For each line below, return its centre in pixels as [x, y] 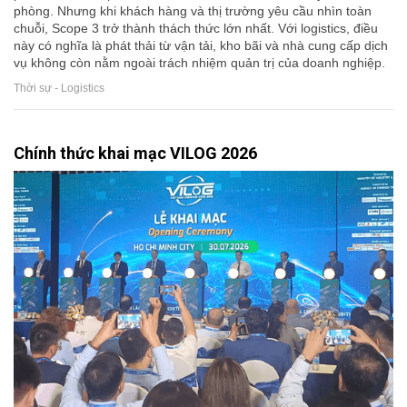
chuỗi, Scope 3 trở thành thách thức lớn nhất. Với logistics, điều [196, 29]
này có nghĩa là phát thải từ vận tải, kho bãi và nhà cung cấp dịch [201, 46]
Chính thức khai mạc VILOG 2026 [135, 154]
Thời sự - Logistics [59, 88]
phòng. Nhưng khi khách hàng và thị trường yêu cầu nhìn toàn [193, 11]
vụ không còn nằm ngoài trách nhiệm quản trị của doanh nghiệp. [199, 63]
